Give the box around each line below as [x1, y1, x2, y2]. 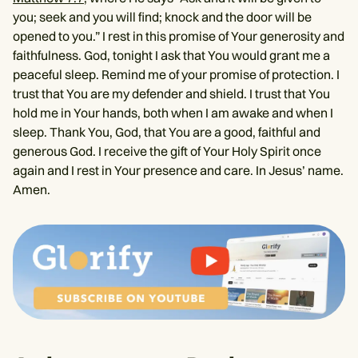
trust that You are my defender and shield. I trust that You [13, 85, 330, 101]
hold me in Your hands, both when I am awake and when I [13, 104, 333, 121]
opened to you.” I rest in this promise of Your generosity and [13, 27, 344, 44]
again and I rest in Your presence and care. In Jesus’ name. [13, 161, 344, 178]
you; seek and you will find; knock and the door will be [13, 8, 312, 25]
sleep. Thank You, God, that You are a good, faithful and [13, 123, 320, 140]
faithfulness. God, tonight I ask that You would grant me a [13, 46, 330, 63]
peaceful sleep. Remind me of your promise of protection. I [13, 66, 340, 82]
